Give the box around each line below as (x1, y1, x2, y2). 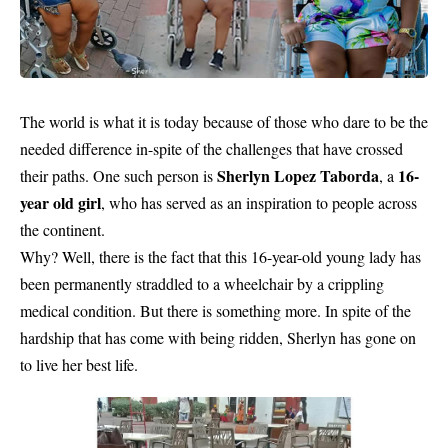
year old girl (20, 191, 101, 214)
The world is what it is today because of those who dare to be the (20, 111, 428, 132)
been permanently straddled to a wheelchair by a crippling (20, 273, 384, 294)
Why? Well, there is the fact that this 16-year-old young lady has (20, 246, 421, 267)
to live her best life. (20, 354, 138, 375)
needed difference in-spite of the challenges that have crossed (20, 138, 403, 159)
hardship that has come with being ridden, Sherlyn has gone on (20, 327, 416, 348)
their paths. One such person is (20, 165, 217, 186)
